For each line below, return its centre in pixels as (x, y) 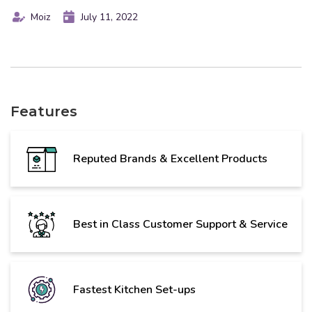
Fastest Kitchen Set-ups (134, 290)
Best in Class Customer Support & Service (180, 225)
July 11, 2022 (109, 17)
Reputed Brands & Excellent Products (170, 159)
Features (44, 112)
